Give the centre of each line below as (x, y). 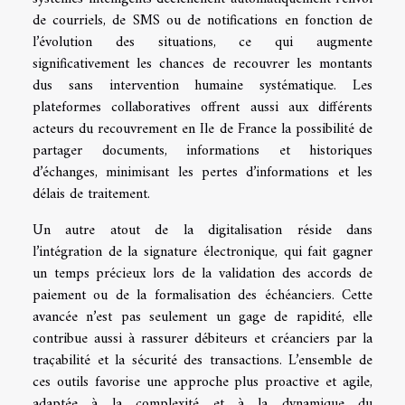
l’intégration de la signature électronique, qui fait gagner (202, 252)
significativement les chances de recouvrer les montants (202, 64)
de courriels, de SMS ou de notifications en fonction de (202, 20)
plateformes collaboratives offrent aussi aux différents (202, 107)
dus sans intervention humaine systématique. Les (202, 85)
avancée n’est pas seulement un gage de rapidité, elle (202, 317)
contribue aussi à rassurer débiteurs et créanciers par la (202, 339)
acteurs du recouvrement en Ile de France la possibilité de (202, 129)
